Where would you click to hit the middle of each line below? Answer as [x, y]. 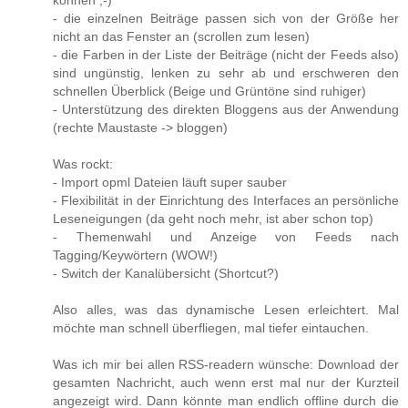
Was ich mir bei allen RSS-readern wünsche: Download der [226, 365]
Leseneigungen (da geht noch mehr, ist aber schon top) [213, 219]
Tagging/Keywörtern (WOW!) [135, 255]
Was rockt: [83, 164]
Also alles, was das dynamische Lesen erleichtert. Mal [226, 310]
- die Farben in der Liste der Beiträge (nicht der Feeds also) [226, 55]
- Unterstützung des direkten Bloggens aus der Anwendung [226, 110]
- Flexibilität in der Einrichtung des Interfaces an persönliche [226, 201]
